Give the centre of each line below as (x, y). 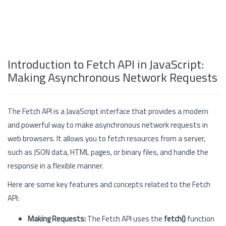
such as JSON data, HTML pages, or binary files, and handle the (108, 152)
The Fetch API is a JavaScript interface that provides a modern (108, 111)
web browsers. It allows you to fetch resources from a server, (106, 138)
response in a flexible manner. (55, 166)
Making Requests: (57, 219)
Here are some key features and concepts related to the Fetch (109, 184)
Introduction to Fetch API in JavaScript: (106, 64)
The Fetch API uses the (125, 219)
